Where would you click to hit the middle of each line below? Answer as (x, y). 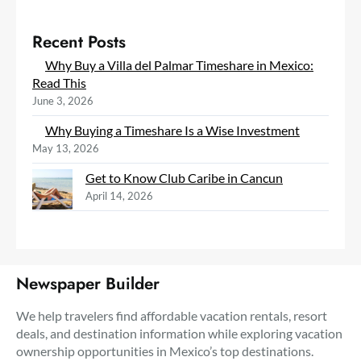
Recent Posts (79, 41)
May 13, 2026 (66, 148)
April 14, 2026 (119, 195)
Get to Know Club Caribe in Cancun (184, 177)
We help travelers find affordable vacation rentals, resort (172, 315)
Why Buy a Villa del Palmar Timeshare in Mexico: (179, 64)
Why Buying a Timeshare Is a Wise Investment (172, 130)
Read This (59, 82)
